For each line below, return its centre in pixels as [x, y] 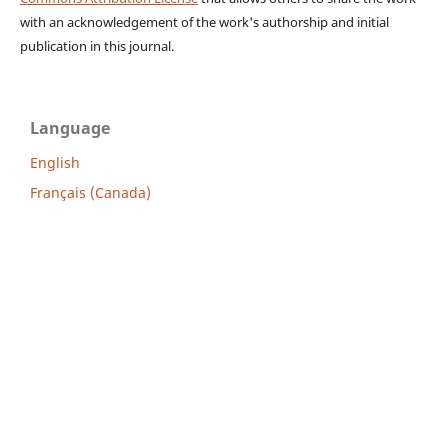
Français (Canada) [90, 192]
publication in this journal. [96, 45]
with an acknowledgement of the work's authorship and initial [204, 21]
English [55, 162]
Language [70, 127]
